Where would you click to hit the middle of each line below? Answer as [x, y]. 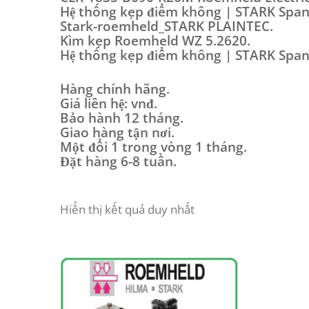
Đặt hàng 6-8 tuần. [118, 161]
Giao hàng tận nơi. [117, 132]
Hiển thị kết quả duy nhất [127, 209]
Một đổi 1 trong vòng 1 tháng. [153, 147]
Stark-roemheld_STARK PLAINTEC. [167, 26]
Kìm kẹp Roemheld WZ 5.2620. [155, 41]
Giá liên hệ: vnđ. [109, 103]
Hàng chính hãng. [115, 89]
